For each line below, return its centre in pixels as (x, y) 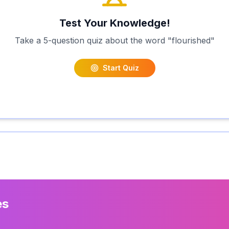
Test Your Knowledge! (114, 23)
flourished (191, 40)
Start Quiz (121, 68)
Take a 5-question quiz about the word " (93, 40)
